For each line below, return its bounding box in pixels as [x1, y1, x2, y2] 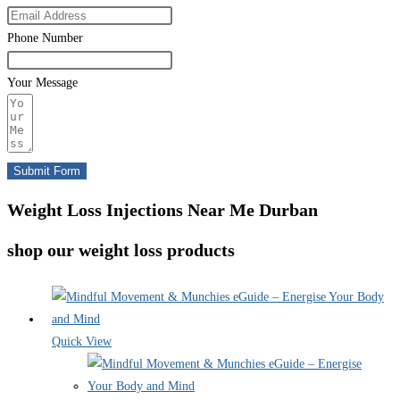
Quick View [52, 335, 112, 349]
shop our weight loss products [7, 239, 235, 260]
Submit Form [13, 164, 80, 179]
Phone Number [7, 31, 83, 46]
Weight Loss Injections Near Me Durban [7, 200, 318, 221]
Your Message [7, 76, 78, 90]
